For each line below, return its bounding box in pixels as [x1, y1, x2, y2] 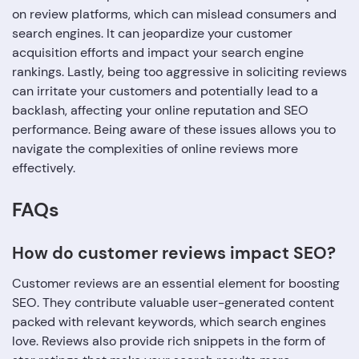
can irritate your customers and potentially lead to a [12, 83, 318, 100]
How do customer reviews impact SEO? [12, 242, 336, 265]
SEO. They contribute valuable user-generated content [12, 294, 334, 312]
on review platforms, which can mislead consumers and [12, 6, 337, 23]
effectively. [12, 159, 75, 177]
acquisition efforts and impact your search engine [12, 44, 304, 62]
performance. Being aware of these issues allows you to [12, 121, 336, 139]
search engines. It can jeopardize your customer [12, 25, 292, 42]
